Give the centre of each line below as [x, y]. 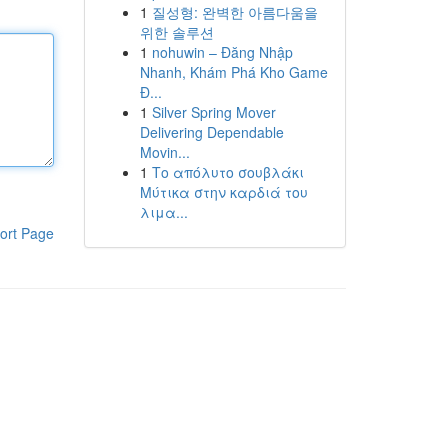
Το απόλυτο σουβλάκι [227, 172]
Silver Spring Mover [213, 112]
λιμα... [163, 212]
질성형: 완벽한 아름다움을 [234, 12]
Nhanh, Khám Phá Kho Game [233, 72]
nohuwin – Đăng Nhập [222, 52]
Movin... [164, 152]
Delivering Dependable [211, 132]
